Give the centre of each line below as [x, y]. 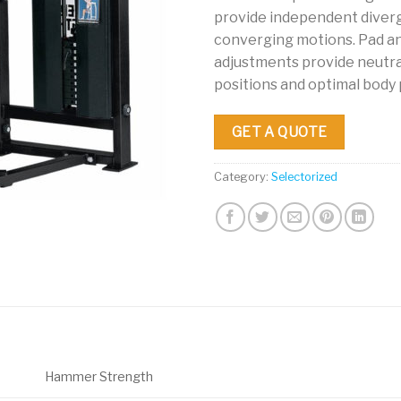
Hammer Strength [99, 377]
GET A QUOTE [279, 132]
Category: [243, 177]
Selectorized [304, 177]
